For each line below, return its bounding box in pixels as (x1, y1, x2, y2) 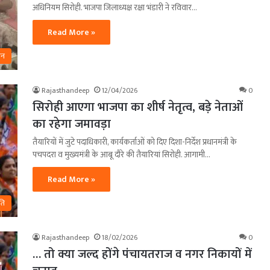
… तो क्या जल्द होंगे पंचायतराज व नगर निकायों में (33, 243, 252, 265)
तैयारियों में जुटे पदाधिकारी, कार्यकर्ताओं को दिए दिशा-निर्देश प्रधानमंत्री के (33, 134, 237, 149)
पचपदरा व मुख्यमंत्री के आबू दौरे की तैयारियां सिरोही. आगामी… (33, 147, 210, 162)
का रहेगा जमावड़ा (33, 113, 111, 134)
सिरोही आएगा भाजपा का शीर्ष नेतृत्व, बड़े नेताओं (33, 96, 243, 118)
